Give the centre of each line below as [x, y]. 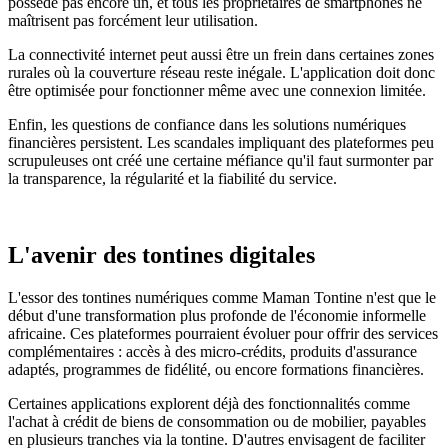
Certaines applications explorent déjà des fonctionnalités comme [209, 403]
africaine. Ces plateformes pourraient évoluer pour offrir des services [223, 333]
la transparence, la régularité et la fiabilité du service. [172, 178]
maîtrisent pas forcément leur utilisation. [133, 20]
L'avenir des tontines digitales [161, 254]
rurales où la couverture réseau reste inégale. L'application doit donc [221, 72]
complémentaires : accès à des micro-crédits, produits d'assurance [212, 351]
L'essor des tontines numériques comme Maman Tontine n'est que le [222, 297]
